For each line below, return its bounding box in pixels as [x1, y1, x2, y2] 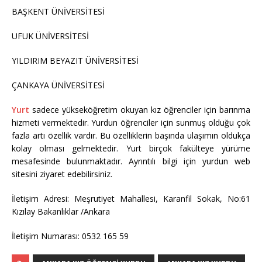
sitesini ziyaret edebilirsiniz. [12, 168, 112, 180]
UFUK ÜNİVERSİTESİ [12, 30, 89, 42]
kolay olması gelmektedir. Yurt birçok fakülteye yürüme [12, 142, 250, 154]
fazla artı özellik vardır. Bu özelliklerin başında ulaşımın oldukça [12, 129, 250, 141]
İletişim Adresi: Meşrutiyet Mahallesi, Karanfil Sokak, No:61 [12, 192, 250, 204]
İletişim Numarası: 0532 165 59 [12, 230, 129, 242]
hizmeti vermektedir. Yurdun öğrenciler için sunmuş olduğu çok [12, 116, 250, 128]
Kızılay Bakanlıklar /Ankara [12, 205, 110, 217]
